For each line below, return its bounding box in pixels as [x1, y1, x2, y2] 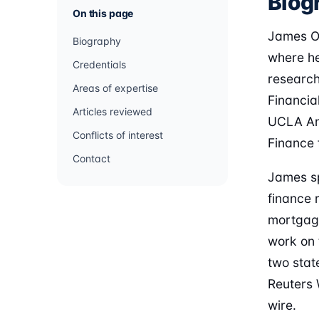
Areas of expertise [73, 82, 158, 94]
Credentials [73, 58, 126, 70]
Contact [73, 152, 110, 164]
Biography [73, 35, 121, 47]
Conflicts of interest [73, 129, 163, 141]
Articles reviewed [73, 105, 152, 117]
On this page [73, 7, 134, 19]
